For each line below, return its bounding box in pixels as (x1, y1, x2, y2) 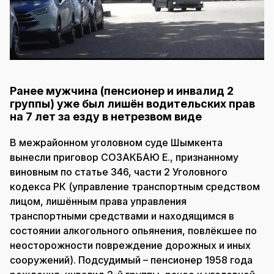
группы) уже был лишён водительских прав (10, 97, 255, 110)
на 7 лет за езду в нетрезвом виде (10, 109, 202, 123)
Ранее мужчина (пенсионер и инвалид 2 (10, 84, 234, 97)
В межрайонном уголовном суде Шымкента (10, 136, 223, 149)
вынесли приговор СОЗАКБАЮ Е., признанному (10, 150, 239, 163)
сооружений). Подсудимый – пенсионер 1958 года (10, 253, 253, 266)
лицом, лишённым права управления (10, 194, 187, 207)
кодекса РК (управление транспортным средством (10, 180, 260, 193)
